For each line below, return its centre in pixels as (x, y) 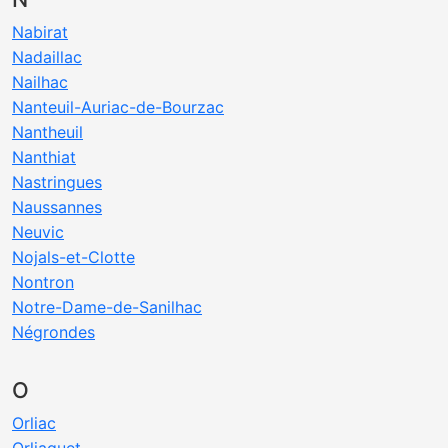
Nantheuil (47, 132)
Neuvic (38, 232)
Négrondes (53, 332)
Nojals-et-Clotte (73, 257)
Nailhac (40, 82)
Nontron (43, 282)
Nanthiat (44, 157)
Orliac (34, 423)
